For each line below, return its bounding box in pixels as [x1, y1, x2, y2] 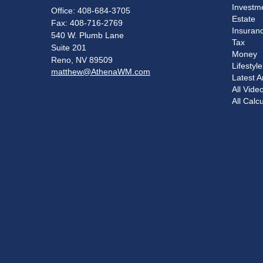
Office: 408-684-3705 [51, 5, 130, 15]
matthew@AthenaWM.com [51, 66, 150, 76]
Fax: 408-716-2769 [51, 18, 123, 28]
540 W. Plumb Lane [51, 30, 124, 40]
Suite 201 [51, 42, 86, 52]
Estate [231, 14, 255, 23]
